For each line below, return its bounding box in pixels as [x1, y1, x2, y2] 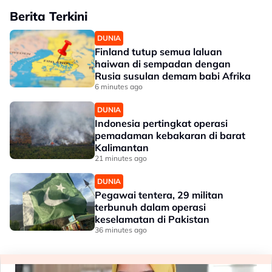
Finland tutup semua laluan [95, 46, 222, 58]
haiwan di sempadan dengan [95, 58, 231, 70]
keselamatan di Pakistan [95, 213, 209, 226]
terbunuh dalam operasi [95, 201, 206, 214]
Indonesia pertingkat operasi [95, 117, 228, 130]
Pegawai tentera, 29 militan [95, 189, 223, 202]
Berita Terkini [10, 8, 87, 24]
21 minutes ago [95, 154, 147, 163]
